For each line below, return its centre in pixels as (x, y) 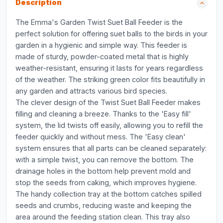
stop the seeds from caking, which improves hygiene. (106, 182)
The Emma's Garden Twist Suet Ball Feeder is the (99, 22)
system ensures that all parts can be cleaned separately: (111, 148)
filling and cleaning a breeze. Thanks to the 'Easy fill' (103, 114)
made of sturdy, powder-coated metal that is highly (102, 56)
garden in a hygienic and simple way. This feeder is (101, 45)
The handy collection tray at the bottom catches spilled (109, 194)
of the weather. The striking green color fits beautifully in (110, 79)
